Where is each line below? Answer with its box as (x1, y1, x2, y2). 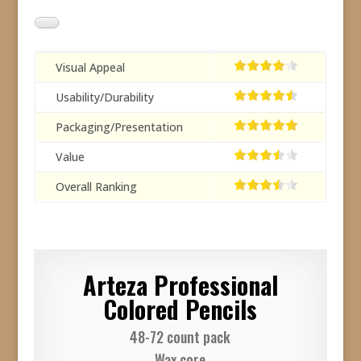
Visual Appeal (55, 60, 125, 75)
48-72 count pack (130, 326, 231, 347)
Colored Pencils (103, 291, 257, 327)
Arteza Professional (82, 267, 278, 303)
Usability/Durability (55, 89, 154, 105)
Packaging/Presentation (55, 119, 183, 135)
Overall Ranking (55, 179, 137, 194)
